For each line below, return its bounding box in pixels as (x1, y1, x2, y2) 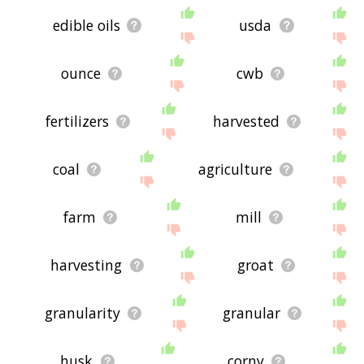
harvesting (50, 255, 123, 275)
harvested (212, 111, 279, 132)
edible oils (52, 15, 120, 36)
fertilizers (45, 111, 109, 132)
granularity (44, 303, 120, 323)
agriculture (197, 159, 272, 180)
